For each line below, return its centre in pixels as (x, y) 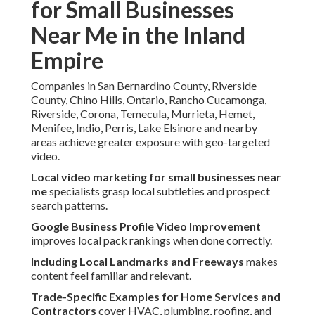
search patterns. (69, 205)
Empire (67, 60)
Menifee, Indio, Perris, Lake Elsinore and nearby (144, 128)
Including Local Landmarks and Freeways (137, 262)
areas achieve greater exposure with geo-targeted (150, 142)
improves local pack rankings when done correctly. (152, 240)
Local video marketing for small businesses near (156, 177)
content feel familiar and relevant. (111, 276)
